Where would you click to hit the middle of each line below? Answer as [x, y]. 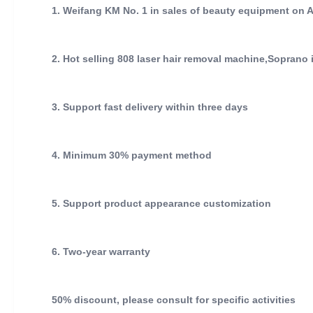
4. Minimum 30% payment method [132, 155]
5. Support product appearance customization [161, 203]
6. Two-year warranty [101, 251]
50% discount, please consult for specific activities [174, 299]
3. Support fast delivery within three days [150, 107]
